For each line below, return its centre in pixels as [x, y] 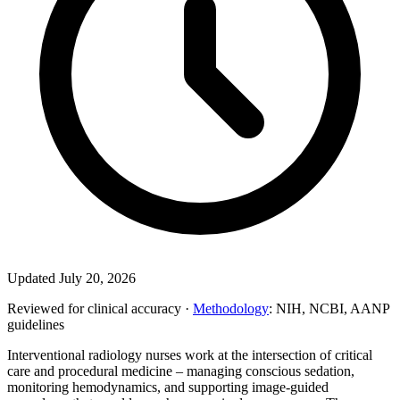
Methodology [231, 308]
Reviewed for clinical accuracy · [100, 308]
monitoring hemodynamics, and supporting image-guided [168, 387]
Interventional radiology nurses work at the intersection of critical [190, 354]
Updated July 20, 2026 [71, 278]
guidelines [36, 324]
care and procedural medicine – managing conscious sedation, [181, 371]
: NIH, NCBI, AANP [329, 308]
